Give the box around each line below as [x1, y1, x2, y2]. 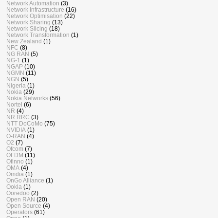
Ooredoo [6, 190, 30, 197]
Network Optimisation [6, 13, 63, 19]
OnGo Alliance [6, 177, 44, 184]
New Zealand [6, 38, 42, 45]
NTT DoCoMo [6, 120, 43, 127]
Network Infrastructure [6, 6, 64, 13]
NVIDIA [6, 127, 26, 133]
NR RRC [6, 114, 30, 121]
